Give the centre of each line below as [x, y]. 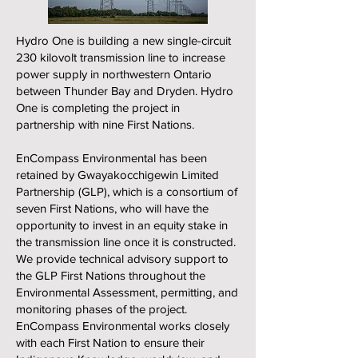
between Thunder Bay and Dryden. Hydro [125, 91]
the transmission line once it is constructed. [126, 242]
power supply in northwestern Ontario [114, 74]
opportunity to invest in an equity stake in [122, 225]
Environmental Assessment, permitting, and [127, 292]
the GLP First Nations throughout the [111, 275]
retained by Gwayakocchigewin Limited [117, 175]
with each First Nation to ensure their [110, 342]
